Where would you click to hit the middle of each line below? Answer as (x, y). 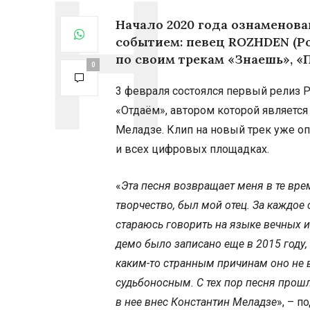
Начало (141, 25)
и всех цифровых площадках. (192, 149)
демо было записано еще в (186, 244)
